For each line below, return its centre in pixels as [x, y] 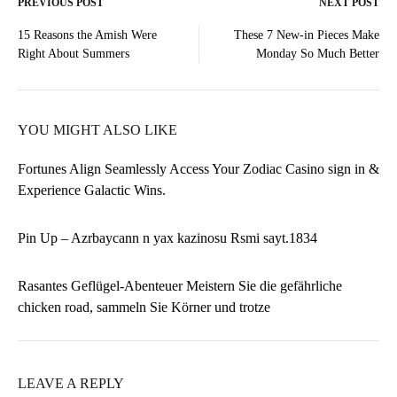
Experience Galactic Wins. [92, 191]
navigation [92, 79]
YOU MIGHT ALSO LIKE [97, 130]
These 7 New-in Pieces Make [307, 35]
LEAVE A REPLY [71, 384]
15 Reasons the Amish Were [87, 35]
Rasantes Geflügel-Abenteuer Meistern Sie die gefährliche [180, 286]
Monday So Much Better [318, 54]
